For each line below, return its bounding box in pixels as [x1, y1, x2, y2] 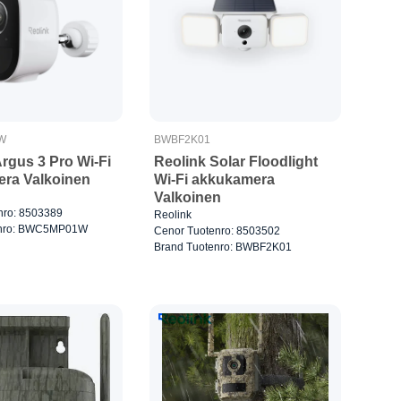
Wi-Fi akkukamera [154, 171, 276, 187]
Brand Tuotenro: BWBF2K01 [154, 240, 293, 253]
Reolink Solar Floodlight [154, 153, 319, 169]
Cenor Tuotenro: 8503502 [154, 224, 281, 237]
